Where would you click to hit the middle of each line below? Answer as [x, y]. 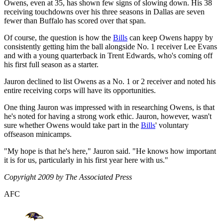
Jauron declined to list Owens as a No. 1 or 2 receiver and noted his [110, 81]
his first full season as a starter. [51, 64]
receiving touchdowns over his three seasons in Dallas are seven [104, 11]
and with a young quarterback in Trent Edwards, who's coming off [108, 55]
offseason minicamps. [38, 134]
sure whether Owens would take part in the [72, 125]
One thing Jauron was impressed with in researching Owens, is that [109, 107]
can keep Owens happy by [170, 37]
